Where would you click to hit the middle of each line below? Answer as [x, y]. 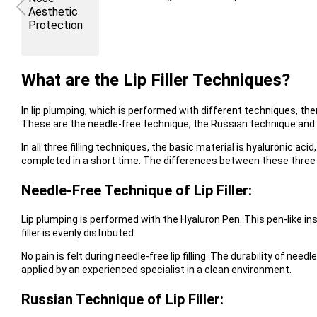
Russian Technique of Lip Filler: [122, 299]
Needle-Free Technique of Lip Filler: [136, 190]
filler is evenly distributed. [78, 232]
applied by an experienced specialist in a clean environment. [156, 269]
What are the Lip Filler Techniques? [155, 80]
